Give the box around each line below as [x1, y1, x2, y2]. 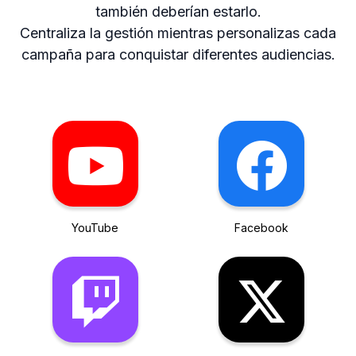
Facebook [234, 221, 288, 234]
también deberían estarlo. [95, 3, 261, 20]
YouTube [72, 221, 118, 234]
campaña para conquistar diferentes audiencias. [21, 46, 335, 63]
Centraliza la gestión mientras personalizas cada [20, 25, 336, 41]
